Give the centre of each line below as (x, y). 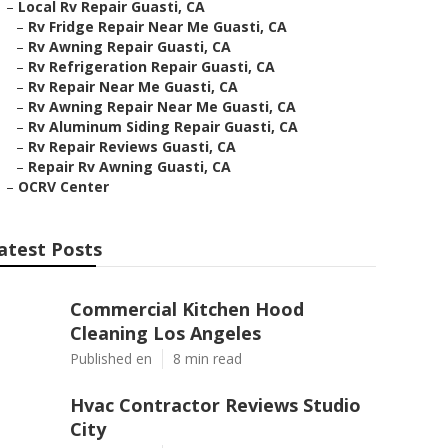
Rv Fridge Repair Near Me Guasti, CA (157, 26)
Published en (111, 358)
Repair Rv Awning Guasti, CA (129, 166)
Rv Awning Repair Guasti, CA (129, 46)
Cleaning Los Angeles (165, 333)
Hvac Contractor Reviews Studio (215, 405)
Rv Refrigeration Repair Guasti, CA (151, 66)
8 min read (207, 358)
